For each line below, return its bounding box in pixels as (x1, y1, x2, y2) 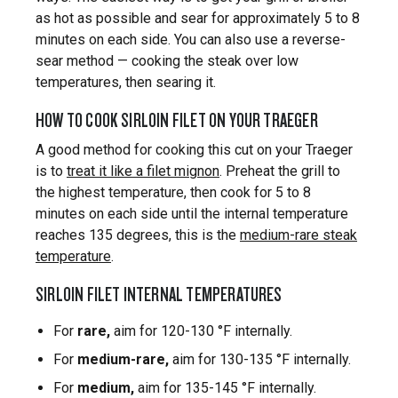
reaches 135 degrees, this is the (36, 227, 240, 244)
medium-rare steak (240, 227, 357, 244)
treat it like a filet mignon (67, 163, 219, 180)
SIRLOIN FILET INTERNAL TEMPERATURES (36, 281, 283, 307)
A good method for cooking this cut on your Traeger (36, 141, 353, 159)
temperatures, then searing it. (36, 74, 216, 92)
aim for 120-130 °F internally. (110, 322, 292, 340)
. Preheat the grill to (219, 163, 340, 180)
